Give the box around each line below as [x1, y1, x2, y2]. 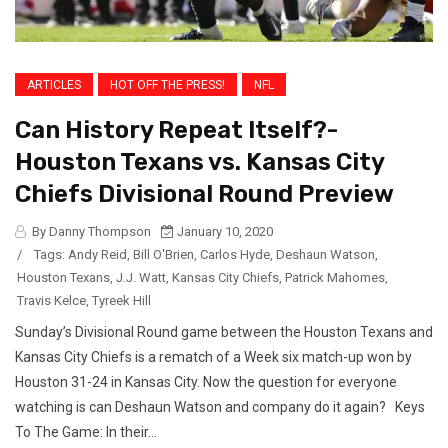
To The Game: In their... [15, 424, 157, 441]
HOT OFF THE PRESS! [110, 78, 225, 93]
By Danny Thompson [29, 224, 151, 240]
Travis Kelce [17, 293, 86, 309]
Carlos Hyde [200, 247, 270, 263]
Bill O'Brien [133, 247, 194, 263]
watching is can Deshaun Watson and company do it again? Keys [15, 399, 425, 416]
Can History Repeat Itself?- [15, 116, 338, 145]
